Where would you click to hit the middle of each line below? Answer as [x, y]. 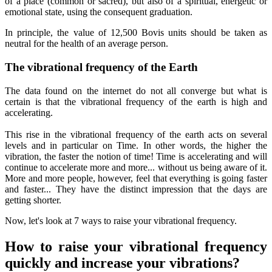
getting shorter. [33, 200]
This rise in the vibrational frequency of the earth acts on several [136, 134]
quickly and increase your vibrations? [122, 263]
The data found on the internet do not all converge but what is [136, 90]
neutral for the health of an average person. [87, 44]
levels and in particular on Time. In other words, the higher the [136, 145]
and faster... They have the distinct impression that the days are [136, 189]
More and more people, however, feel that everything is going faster [136, 178]
